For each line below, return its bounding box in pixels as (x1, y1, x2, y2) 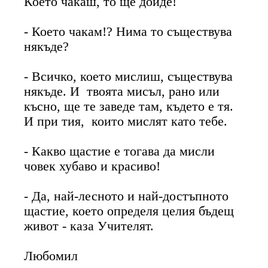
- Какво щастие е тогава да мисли (24, 144, 215, 159)
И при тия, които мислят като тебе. (24, 114, 228, 129)
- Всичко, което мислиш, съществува (24, 69, 233, 84)
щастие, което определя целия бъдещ (24, 203, 234, 218)
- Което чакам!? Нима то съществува (24, 24, 233, 39)
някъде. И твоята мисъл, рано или (24, 84, 220, 99)
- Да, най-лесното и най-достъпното (24, 188, 229, 203)
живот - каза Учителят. (24, 218, 154, 233)
